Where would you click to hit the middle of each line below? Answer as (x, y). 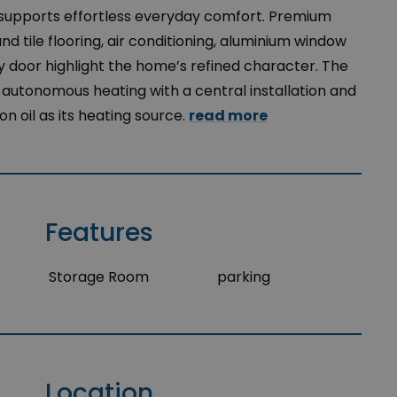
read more (228, 116)
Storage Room (99, 277)
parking (244, 277)
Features (99, 233)
